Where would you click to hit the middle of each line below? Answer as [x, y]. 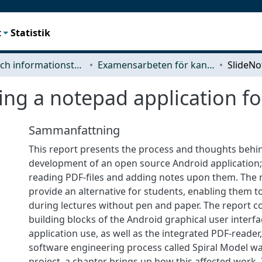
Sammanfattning [74, 130]
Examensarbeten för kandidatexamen [211, 65]
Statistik [31, 32]
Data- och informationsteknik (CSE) [78, 65]
